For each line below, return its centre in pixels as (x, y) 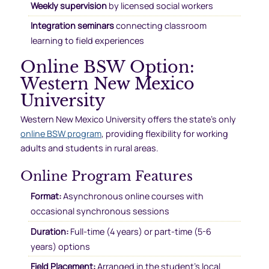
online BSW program (61, 134)
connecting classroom (160, 26)
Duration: (49, 231)
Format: (46, 196)
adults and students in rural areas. (89, 148)
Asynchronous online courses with (132, 196)
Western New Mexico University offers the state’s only (128, 119)
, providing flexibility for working (165, 134)
